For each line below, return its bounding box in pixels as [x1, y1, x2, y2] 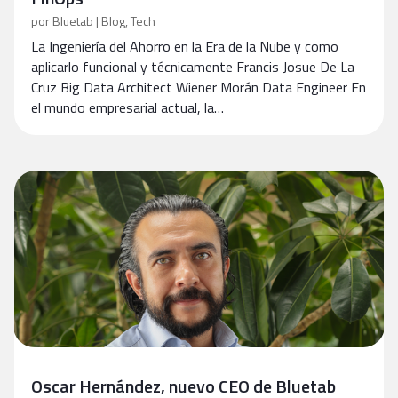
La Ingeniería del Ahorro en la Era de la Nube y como [31, 36, 338, 57]
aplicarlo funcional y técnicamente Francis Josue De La [31, 56, 354, 77]
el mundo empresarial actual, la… [31, 97, 224, 118]
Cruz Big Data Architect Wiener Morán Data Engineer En [31, 76, 366, 98]
